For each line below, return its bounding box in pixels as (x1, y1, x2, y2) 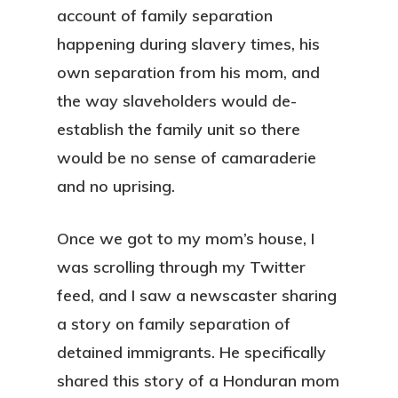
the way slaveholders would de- (57, 91, 297, 111)
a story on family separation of (57, 314, 291, 334)
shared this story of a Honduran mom (57, 370, 339, 391)
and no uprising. (57, 176, 175, 196)
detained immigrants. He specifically (57, 342, 326, 362)
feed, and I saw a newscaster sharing (57, 285, 337, 306)
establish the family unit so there (57, 119, 300, 139)
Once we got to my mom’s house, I (57, 228, 314, 249)
